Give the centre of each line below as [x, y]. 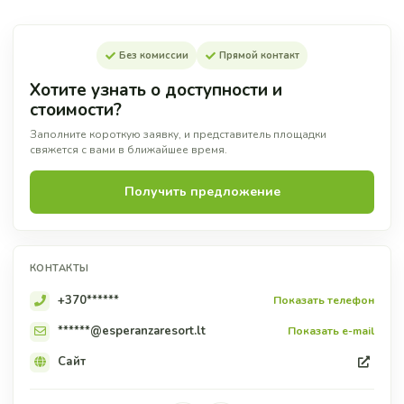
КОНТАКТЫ [60, 268]
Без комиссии [154, 55]
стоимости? [76, 110]
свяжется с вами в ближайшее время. [129, 149]
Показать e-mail [331, 331]
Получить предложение [202, 191]
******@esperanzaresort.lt [132, 331]
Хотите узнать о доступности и [156, 90]
